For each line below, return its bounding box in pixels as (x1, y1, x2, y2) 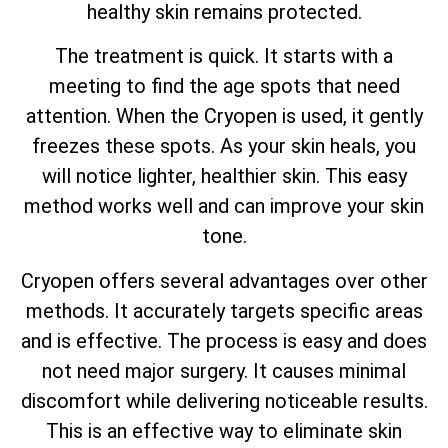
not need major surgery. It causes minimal (42, 358, 406, 383)
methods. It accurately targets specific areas (25, 298, 423, 323)
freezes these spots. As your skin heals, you (32, 134, 416, 159)
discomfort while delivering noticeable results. (20, 388, 428, 413)
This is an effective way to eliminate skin (46, 418, 402, 443)
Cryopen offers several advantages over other (20, 268, 428, 293)
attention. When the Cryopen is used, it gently (25, 104, 423, 129)
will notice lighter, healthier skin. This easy (41, 164, 407, 189)
